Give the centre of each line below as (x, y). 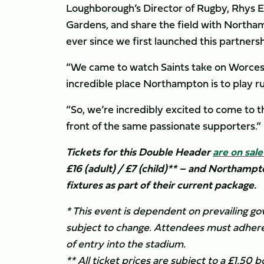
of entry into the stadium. (126, 244)
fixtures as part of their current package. (161, 185)
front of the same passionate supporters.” (164, 126)
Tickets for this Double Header (139, 152)
